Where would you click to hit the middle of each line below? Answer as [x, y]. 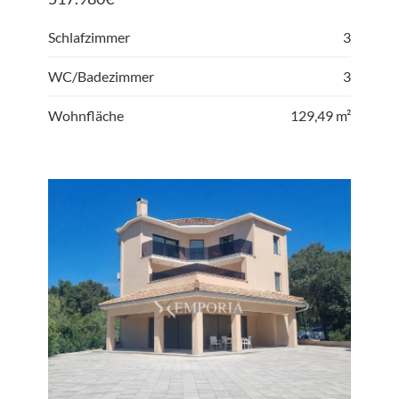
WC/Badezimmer [101, 77]
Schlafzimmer [89, 37]
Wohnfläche [86, 116]
